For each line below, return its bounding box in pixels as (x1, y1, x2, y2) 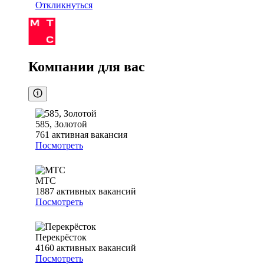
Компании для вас (28, 59, 145, 75)
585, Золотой (35, 119, 87, 130)
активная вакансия (52, 130, 127, 140)
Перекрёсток (35, 232, 87, 243)
